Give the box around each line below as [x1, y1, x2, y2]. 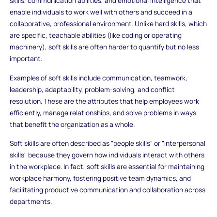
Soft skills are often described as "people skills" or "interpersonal [9, 139, 205, 148]
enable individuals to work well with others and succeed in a [9, 7, 192, 16]
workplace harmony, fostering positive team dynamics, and [9, 173, 191, 183]
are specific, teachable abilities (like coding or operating [9, 30, 182, 40]
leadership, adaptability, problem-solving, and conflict [9, 84, 175, 94]
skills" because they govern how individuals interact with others [9, 150, 204, 160]
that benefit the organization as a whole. [9, 119, 135, 129]
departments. [9, 197, 52, 206]
